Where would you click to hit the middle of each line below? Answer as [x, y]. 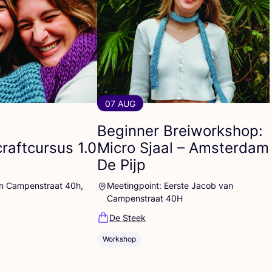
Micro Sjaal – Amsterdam [183, 148]
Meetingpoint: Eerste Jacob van [170, 185]
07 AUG [120, 103]
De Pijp [121, 165]
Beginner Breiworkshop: [180, 131]
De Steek [127, 217]
